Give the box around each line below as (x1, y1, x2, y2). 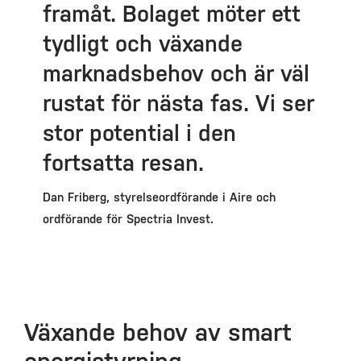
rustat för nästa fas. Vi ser (42, 89, 314, 116)
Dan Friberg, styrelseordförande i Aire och (42, 189, 276, 204)
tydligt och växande (42, 30, 243, 56)
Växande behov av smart (24, 317, 292, 346)
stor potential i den (42, 119, 236, 146)
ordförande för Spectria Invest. (42, 211, 214, 226)
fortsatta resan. (42, 149, 204, 176)
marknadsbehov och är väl (42, 60, 309, 86)
